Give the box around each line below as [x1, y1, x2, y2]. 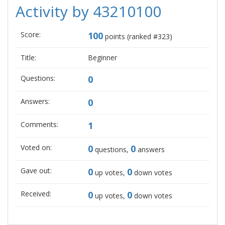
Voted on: [21, 143, 52, 152]
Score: [21, 30, 41, 39]
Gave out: [21, 166, 52, 175]
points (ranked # [103, 32, 158, 41]
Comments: [21, 120, 58, 129]
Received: [21, 189, 51, 198]
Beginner [88, 53, 117, 62]
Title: [21, 53, 36, 62]
